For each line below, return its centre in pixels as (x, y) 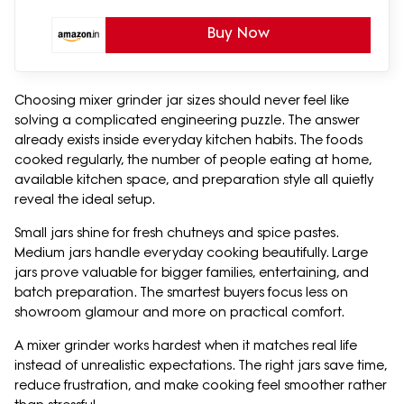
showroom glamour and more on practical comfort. (179, 312)
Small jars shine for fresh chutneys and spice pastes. (176, 233)
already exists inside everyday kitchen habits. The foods (188, 140)
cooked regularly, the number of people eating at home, (193, 160)
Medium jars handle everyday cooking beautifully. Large (191, 253)
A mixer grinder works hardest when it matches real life (186, 346)
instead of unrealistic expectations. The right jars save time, (201, 366)
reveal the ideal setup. (85, 200)
